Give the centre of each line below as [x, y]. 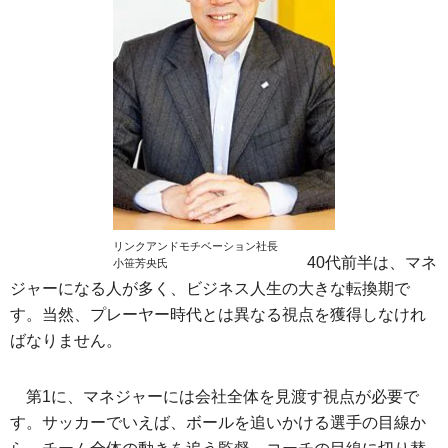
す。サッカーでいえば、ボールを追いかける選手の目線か [218, 422]
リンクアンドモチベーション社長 [201, 245]
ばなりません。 [66, 340]
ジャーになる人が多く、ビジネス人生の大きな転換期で [210, 288]
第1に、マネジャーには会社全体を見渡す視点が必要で [222, 396]
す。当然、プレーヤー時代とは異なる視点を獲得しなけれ [218, 314]
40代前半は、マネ [372, 262]
